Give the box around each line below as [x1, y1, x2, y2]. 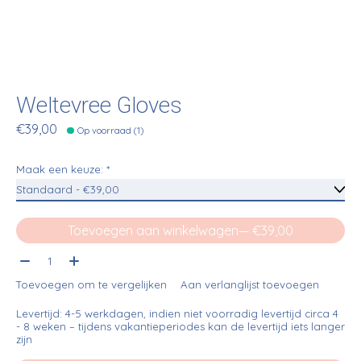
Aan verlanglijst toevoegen [180, 277, 319, 291]
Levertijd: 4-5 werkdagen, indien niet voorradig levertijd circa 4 [16, 306, 338, 320]
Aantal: [16, 249, 57, 266]
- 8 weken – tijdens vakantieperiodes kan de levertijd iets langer [16, 319, 345, 333]
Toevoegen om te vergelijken [16, 277, 167, 291]
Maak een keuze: [16, 163, 106, 176]
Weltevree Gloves [16, 89, 182, 122]
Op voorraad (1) [77, 125, 144, 137]
